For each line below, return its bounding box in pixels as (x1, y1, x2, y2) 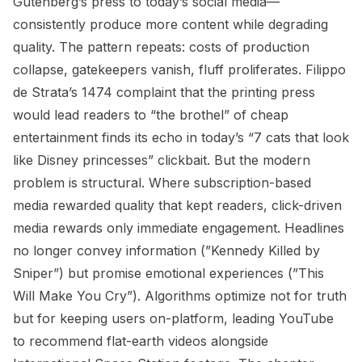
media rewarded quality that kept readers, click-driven (13, 197, 342, 213)
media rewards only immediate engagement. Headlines (13, 220, 344, 236)
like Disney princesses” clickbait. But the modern (13, 152, 310, 168)
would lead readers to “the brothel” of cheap (13, 107, 288, 123)
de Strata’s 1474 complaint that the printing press (13, 84, 315, 100)
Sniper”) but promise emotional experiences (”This (13, 265, 324, 281)
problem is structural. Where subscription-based (13, 175, 311, 191)
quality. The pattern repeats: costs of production (13, 39, 309, 55)
